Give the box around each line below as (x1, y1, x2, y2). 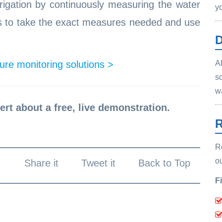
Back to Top (138, 157, 190, 168)
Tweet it (81, 157, 115, 168)
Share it (24, 157, 58, 168)
